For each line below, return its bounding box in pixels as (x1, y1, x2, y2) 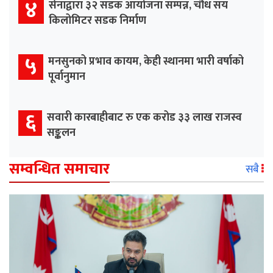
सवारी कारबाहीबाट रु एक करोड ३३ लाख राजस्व (47, 108, 242, 127)
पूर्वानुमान (48, 67, 85, 86)
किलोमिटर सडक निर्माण (49, 11, 146, 30)
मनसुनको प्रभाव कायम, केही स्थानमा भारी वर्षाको (48, 52, 244, 71)
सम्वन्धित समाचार (9, 156, 110, 182)
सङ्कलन (47, 123, 76, 142)
